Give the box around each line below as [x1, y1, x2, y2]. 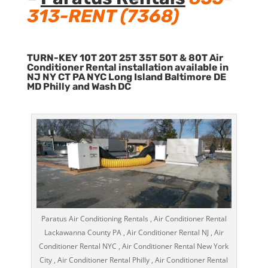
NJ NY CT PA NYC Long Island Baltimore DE [26, 71, 226, 83]
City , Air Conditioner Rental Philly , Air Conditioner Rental [39, 254, 229, 265]
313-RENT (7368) [26, 5, 179, 27]
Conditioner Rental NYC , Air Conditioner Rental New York [39, 240, 229, 251]
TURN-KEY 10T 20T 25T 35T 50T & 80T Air [26, 52, 223, 63]
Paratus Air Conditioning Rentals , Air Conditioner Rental [41, 213, 227, 224]
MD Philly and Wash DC [26, 81, 131, 92]
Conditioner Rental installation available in [26, 62, 229, 73]
